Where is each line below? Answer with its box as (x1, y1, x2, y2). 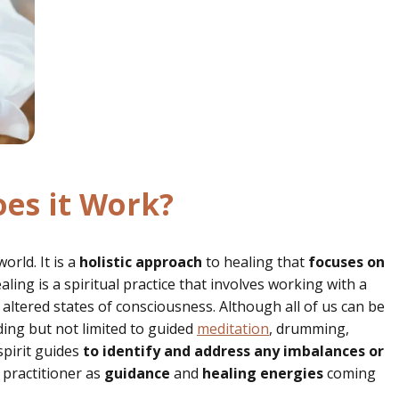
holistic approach (76, 251, 202, 272)
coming (323, 362, 376, 383)
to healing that (202, 251, 305, 272)
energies (260, 362, 323, 383)
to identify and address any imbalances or (79, 340, 384, 361)
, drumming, (269, 318, 349, 338)
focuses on (305, 251, 385, 272)
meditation (197, 318, 269, 338)
